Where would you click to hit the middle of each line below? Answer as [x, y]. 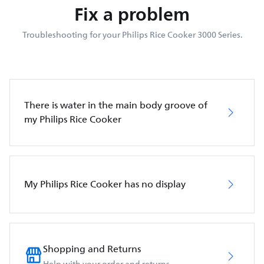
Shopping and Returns [92, 249]
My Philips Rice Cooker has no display [105, 184]
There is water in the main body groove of [116, 105]
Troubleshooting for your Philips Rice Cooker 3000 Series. [132, 35]
